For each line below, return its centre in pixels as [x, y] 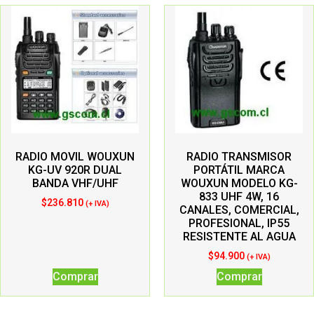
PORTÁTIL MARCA [239, 170]
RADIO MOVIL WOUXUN [75, 157]
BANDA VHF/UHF [75, 183]
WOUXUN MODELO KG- [239, 183]
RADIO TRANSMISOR [239, 157]
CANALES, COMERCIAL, [239, 210]
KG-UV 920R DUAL [75, 170]
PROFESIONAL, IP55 [239, 223]
